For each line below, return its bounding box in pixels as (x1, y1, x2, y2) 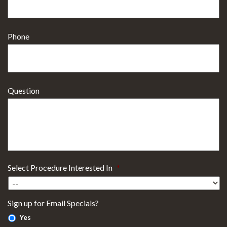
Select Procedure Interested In (8, 162, 112, 172)
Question (8, 85, 40, 95)
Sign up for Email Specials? (8, 198, 99, 208)
